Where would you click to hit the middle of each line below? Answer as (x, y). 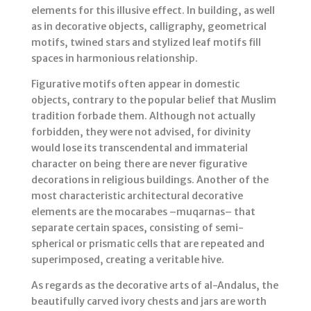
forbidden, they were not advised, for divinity (141, 132)
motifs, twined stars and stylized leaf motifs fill (146, 43)
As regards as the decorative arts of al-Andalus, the (154, 286)
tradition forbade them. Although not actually (143, 116)
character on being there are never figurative (139, 164)
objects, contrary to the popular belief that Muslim (153, 100)
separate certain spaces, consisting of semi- (137, 228)
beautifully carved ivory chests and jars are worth (149, 302)
